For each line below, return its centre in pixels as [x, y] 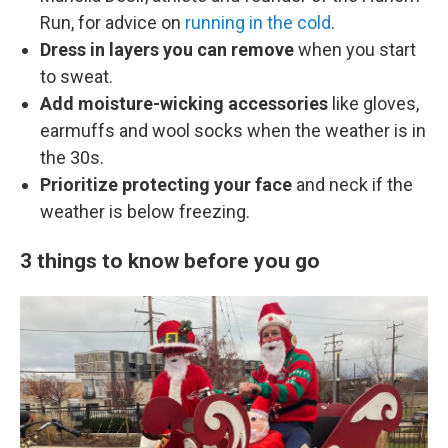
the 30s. [72, 157]
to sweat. [76, 76]
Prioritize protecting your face [168, 184]
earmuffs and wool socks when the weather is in [233, 130]
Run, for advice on [112, 22]
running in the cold [258, 22]
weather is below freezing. [145, 211]
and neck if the [354, 184]
